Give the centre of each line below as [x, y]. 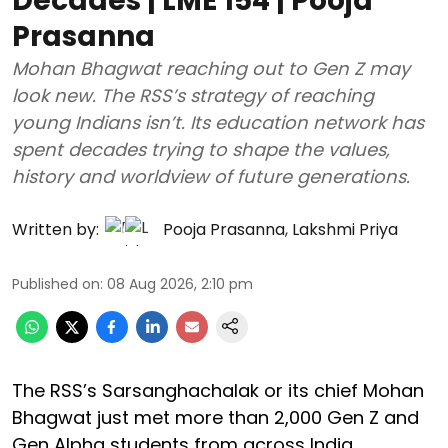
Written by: [55, 229]
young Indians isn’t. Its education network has [218, 122]
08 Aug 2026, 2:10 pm [180, 283]
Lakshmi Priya [345, 229]
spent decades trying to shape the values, [201, 149]
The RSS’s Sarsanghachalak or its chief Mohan [218, 390]
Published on [56, 283]
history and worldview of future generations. [211, 176]
